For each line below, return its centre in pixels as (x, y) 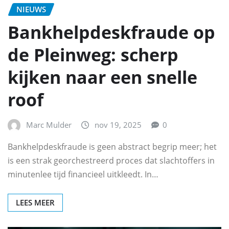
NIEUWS (31, 9)
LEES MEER (35, 203)
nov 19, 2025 (118, 124)
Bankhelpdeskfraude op (111, 32)
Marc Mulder (49, 124)
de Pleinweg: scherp (93, 54)
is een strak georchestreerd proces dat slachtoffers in (111, 161)
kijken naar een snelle (102, 77)
